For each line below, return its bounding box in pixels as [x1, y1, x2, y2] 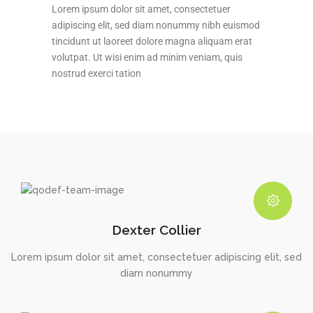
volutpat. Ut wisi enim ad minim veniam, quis [52, 52, 242, 63]
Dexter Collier [112, 221, 201, 238]
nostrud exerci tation [52, 68, 141, 79]
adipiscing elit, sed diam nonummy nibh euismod [52, 20, 260, 31]
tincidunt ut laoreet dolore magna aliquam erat [52, 36, 252, 47]
